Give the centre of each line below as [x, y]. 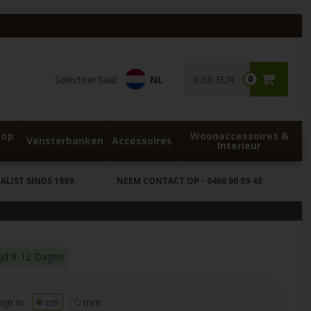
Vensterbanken [65, 141]
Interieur [239, 145]
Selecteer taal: [86, 79]
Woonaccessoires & [239, 136]
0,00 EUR [214, 79]
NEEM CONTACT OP [158, 181]
